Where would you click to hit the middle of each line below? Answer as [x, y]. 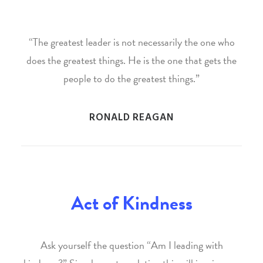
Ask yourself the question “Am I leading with [131, 245]
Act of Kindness [131, 203]
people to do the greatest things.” [131, 78]
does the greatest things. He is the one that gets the [131, 60]
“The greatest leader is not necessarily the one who [131, 42]
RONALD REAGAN [131, 118]
